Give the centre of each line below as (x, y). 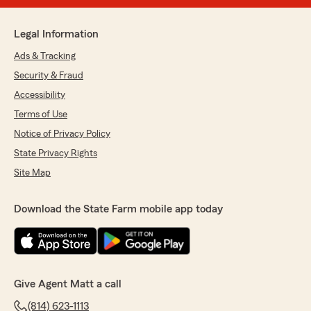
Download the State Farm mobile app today (118, 209)
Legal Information (56, 34)
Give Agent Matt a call (68, 284)
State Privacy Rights (56, 153)
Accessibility (40, 95)
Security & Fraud (49, 76)
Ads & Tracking (45, 56)
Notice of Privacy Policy (62, 134)
